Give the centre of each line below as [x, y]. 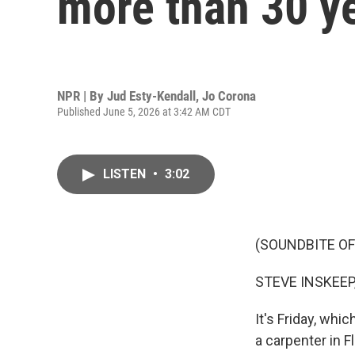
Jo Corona [229, 95]
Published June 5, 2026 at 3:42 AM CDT [144, 111]
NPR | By [82, 95]
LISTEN [126, 174]
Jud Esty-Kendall [151, 95]
